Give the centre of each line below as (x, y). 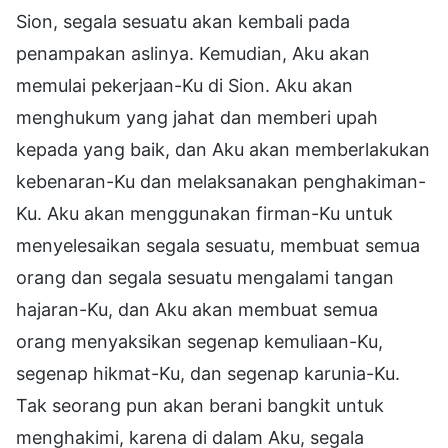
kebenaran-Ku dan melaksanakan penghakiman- (221, 181)
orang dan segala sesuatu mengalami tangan (205, 277)
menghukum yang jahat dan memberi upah (197, 117)
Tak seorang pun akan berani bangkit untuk (200, 405)
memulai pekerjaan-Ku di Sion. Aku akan (184, 85)
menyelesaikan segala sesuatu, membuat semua (218, 245)
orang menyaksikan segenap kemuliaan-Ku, (199, 341)
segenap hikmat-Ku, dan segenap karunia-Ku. (208, 373)
